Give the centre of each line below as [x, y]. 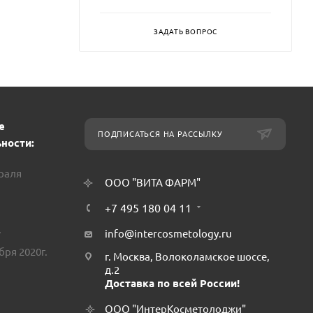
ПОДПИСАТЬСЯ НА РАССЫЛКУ [160, 134]
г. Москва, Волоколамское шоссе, [187, 257]
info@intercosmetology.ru [168, 234]
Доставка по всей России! [172, 283]
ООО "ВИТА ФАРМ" [153, 183]
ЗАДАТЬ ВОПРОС [185, 31]
